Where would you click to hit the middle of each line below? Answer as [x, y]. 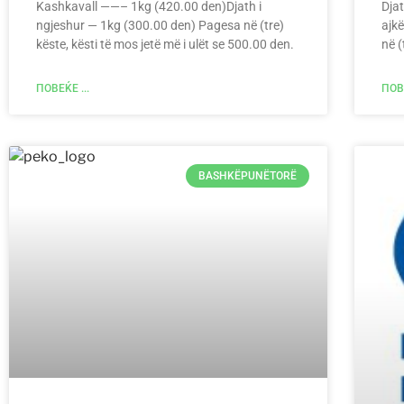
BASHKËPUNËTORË [247, 176]
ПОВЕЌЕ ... [63, 89]
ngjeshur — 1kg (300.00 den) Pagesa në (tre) [160, 26]
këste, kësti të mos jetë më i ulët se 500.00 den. [165, 45]
